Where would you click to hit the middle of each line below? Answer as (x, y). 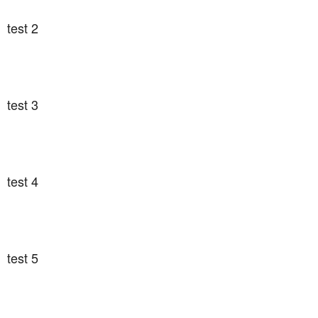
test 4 (23, 181)
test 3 (23, 104)
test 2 (23, 28)
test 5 (23, 258)
